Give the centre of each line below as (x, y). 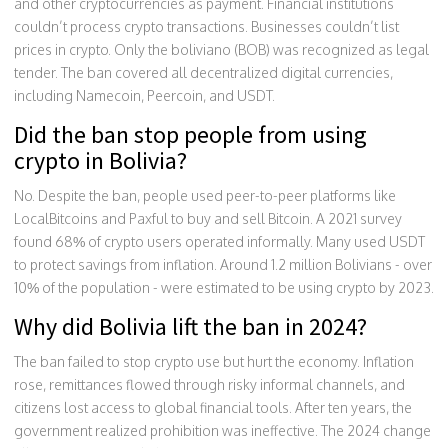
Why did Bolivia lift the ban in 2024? (190, 326)
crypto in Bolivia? (100, 160)
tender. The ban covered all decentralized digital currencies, (203, 72)
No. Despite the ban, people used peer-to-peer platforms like (205, 195)
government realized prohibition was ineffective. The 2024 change (222, 430)
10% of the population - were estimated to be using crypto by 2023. (224, 287)
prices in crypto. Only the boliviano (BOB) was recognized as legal (221, 49)
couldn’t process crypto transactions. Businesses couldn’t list (206, 26)
